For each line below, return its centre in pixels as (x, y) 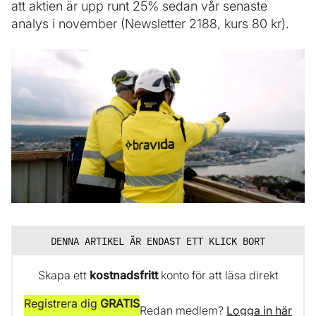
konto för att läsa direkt (218, 275)
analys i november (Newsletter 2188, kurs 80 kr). (150, 24)
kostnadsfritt (123, 275)
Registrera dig (62, 304)
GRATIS (120, 304)
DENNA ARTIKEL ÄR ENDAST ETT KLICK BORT (158, 242)
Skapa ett (63, 275)
